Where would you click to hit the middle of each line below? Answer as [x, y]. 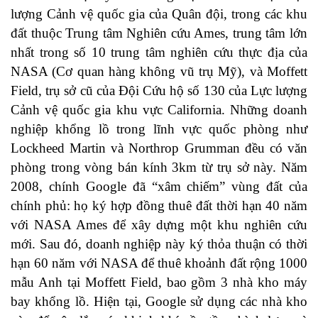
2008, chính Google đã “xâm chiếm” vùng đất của [159, 187]
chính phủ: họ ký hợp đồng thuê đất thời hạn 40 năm [159, 206]
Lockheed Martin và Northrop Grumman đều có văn [159, 148]
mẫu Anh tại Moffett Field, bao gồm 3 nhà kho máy [159, 283]
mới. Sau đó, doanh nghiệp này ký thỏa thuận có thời [159, 244]
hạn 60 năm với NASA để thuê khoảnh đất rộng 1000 [159, 263]
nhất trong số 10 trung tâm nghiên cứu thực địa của [159, 53]
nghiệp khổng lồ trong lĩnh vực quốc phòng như [159, 129]
